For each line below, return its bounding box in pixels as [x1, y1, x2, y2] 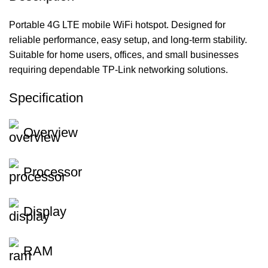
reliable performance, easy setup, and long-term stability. [9, 35, 247, 45]
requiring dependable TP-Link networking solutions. [9, 65, 228, 75]
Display [23, 204, 66, 220]
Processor [23, 165, 82, 180]
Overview [23, 125, 78, 141]
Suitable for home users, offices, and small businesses [9, 50, 239, 60]
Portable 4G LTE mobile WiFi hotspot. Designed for [9, 20, 226, 31]
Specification [9, 90, 83, 106]
